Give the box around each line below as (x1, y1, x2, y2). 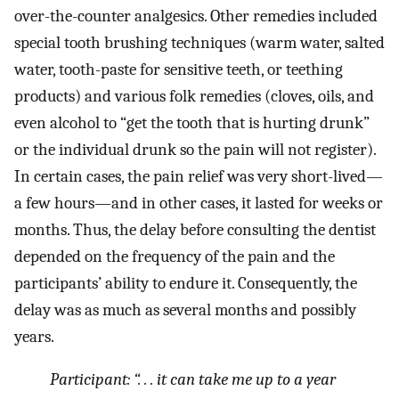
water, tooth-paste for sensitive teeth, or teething (14, 59, 343, 79)
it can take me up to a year (157, 370, 336, 390)
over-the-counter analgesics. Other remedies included (14, 5, 378, 26)
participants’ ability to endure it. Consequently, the (14, 273, 357, 293)
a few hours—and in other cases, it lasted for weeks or (14, 192, 383, 213)
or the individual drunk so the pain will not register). (14, 139, 376, 159)
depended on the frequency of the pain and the (14, 246, 335, 266)
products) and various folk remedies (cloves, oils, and (14, 85, 374, 106)
